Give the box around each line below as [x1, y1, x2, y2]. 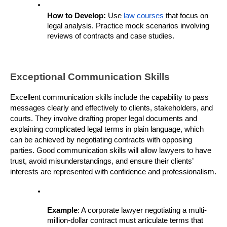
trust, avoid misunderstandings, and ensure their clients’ [10, 157, 193, 165]
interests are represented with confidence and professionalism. [10, 167, 216, 176]
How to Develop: [47, 11, 108, 20]
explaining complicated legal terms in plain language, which [10, 125, 204, 133]
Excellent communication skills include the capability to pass [10, 93, 209, 101]
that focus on [164, 11, 208, 20]
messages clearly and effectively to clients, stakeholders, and [10, 103, 213, 112]
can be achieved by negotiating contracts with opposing [10, 135, 192, 144]
